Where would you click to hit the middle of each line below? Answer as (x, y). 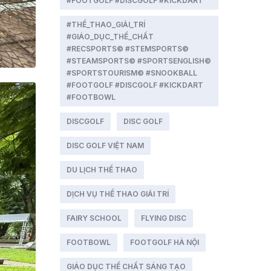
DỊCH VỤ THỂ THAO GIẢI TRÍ (117, 194)
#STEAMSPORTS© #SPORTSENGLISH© (139, 61)
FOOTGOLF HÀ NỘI (164, 242)
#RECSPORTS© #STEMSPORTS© (127, 49)
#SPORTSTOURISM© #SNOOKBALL (132, 73)
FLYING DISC (163, 218)
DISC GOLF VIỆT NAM (105, 145)
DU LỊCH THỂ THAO (102, 170)
